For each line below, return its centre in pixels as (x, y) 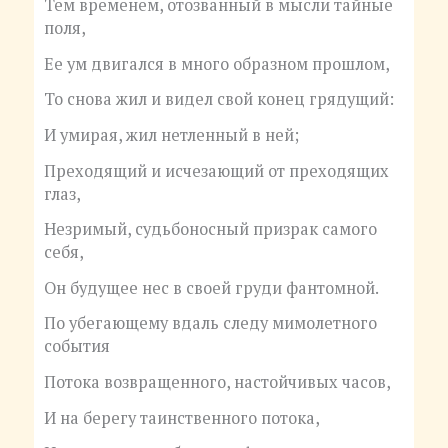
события (76, 346)
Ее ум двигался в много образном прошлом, (216, 63)
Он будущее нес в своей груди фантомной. (211, 287)
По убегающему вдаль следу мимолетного (210, 323)
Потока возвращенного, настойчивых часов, (217, 382)
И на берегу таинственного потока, (181, 417)
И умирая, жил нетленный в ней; (171, 134)
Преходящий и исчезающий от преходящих (216, 170)
